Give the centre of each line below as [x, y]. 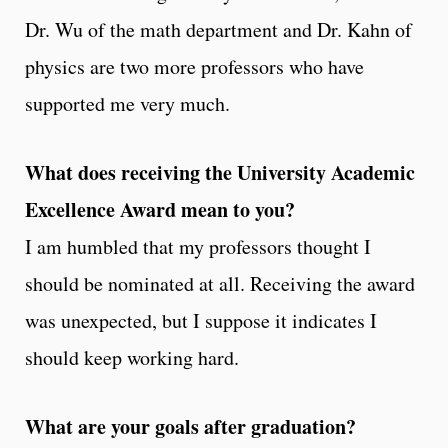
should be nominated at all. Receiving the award [220, 283]
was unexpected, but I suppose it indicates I [201, 320]
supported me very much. [127, 103]
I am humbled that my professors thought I [198, 246]
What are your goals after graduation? [194, 426]
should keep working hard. [132, 357]
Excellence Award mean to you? [160, 209]
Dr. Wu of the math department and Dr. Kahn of [218, 29]
